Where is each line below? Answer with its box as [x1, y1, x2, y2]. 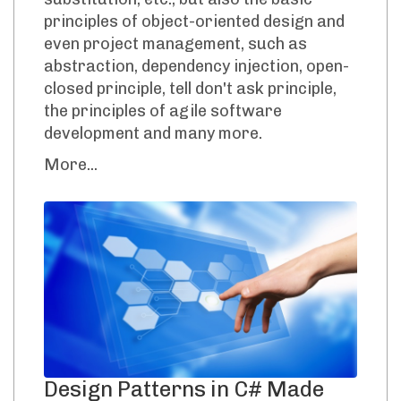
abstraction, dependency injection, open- [44, 56, 349, 77]
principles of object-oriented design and [44, 12, 345, 32]
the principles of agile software [44, 101, 282, 122]
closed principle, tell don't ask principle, [44, 79, 337, 99]
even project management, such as [44, 34, 307, 55]
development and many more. [44, 124, 262, 144]
